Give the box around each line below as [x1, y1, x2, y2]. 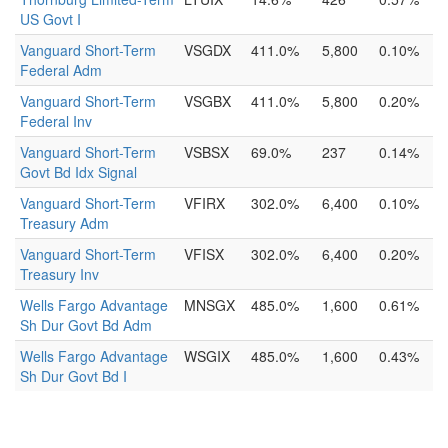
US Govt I [20, 9, 81, 29]
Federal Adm [20, 60, 102, 80]
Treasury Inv [20, 264, 99, 284]
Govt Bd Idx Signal [20, 162, 137, 182]
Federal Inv [20, 111, 92, 131]
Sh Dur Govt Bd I [20, 366, 127, 386]
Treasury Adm [20, 213, 109, 233]
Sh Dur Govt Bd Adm [20, 315, 152, 335]
